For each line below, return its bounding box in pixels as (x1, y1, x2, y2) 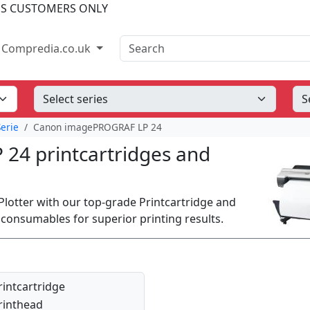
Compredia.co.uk (1, 41, 94, 56)
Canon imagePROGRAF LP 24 (33, 120, 162, 134)
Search (118, 35, 155, 51)
